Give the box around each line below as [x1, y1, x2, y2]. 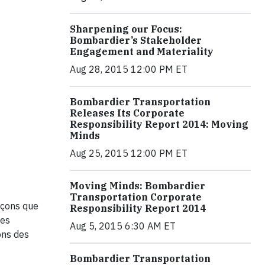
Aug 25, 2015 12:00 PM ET [70, 147, 188, 160]
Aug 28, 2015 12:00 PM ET [70, 63, 188, 76]
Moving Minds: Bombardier [70, 180, 205, 192]
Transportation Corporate [70, 191, 202, 203]
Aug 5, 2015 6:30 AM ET [70, 220, 176, 232]
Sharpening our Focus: [70, 23, 182, 35]
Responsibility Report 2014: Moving [70, 118, 248, 131]
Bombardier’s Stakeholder [70, 34, 202, 47]
